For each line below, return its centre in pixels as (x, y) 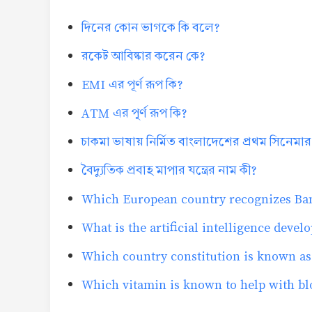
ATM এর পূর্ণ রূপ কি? (134, 114)
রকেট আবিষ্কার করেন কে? (143, 56)
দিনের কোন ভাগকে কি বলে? (151, 28)
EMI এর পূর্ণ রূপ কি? (132, 85)
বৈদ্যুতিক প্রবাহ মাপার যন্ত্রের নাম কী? (169, 171)
